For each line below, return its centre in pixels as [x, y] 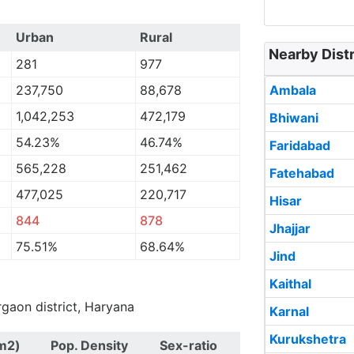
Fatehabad [302, 173]
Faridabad [300, 145]
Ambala [293, 90]
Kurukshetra [308, 339]
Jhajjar [290, 228]
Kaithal [290, 284]
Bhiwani [294, 118]
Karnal [289, 311]
